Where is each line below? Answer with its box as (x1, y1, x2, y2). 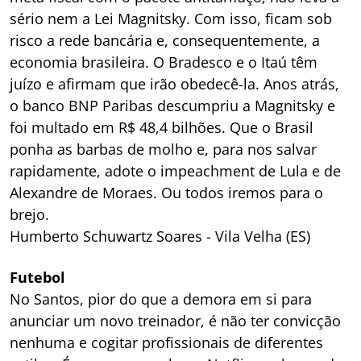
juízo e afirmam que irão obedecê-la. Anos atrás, (10, 73, 339, 93)
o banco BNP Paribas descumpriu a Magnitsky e (10, 95, 335, 115)
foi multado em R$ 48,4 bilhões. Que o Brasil (10, 117, 313, 137)
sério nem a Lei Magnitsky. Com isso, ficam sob (10, 8, 332, 28)
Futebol (10, 267, 65, 287)
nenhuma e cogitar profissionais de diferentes (10, 332, 323, 352)
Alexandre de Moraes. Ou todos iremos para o (10, 182, 323, 202)
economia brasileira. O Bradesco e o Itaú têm (10, 52, 317, 72)
